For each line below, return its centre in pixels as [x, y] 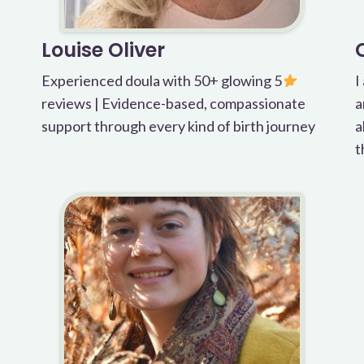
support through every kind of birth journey [178, 126]
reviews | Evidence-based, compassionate [173, 103]
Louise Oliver [103, 50]
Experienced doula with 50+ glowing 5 [161, 80]
